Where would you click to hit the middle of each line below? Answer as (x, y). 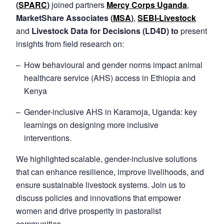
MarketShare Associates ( (64, 18)
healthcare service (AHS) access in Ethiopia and (110, 78)
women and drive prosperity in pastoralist (88, 211)
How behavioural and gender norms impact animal (113, 65)
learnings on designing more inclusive (91, 125)
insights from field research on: (70, 44)
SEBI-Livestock (167, 18)
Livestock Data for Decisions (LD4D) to (105, 31)
